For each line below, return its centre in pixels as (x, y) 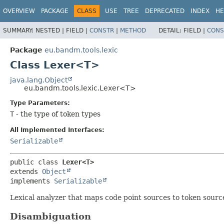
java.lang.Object (39, 80)
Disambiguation (50, 216)
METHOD (133, 30)
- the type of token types (57, 114)
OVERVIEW (19, 11)
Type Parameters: (40, 103)
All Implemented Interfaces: (57, 130)
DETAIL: (171, 30)
